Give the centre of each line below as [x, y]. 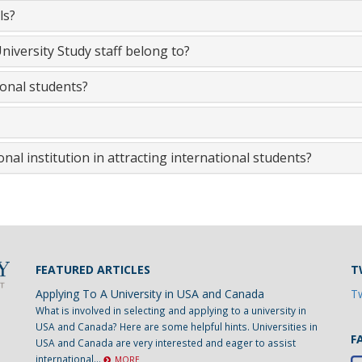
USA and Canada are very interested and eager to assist [166, 343]
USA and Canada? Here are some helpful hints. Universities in [177, 326]
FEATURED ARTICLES [93, 269]
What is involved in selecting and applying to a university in [171, 310]
